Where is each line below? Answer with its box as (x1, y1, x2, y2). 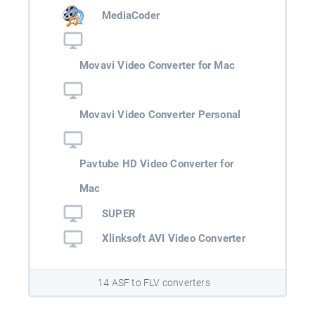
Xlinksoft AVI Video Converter (102, 232, 245, 245)
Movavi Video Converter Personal (79, 108, 241, 122)
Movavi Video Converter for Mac (79, 58, 235, 72)
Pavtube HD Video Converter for (79, 157, 233, 171)
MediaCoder (102, 9, 160, 22)
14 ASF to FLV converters (98, 277, 210, 289)
